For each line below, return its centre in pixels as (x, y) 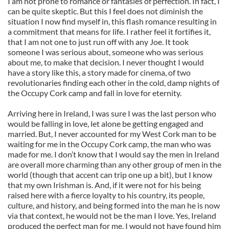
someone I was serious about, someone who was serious (106, 52)
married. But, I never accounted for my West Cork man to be (112, 134)
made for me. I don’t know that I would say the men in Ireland (113, 154)
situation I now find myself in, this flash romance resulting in (112, 21)
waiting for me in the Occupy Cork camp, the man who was (109, 144)
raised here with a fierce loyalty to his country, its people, (106, 195)
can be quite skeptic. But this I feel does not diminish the (105, 11)
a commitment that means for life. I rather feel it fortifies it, (109, 31)
